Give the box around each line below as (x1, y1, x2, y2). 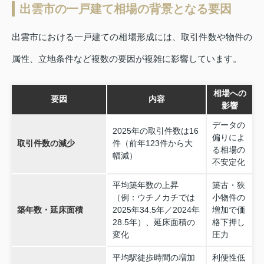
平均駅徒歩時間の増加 (112, 253, 195, 263)
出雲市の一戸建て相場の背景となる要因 (19, 2, 232, 15)
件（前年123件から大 (112, 138, 193, 148)
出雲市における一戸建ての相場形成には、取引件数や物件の (12, 31, 252, 42)
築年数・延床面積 (16, 205, 83, 215)
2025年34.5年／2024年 (112, 205, 200, 215)
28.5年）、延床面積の (112, 217, 195, 227)
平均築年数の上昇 (112, 180, 179, 190)
